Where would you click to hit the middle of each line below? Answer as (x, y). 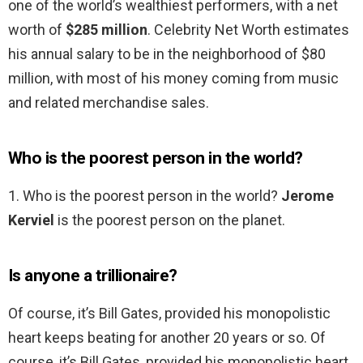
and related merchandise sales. (109, 103)
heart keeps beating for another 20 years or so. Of (167, 338)
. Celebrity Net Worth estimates (248, 30)
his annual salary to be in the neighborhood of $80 (167, 54)
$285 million (107, 30)
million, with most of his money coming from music (173, 79)
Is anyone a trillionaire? (93, 276)
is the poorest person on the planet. (170, 220)
